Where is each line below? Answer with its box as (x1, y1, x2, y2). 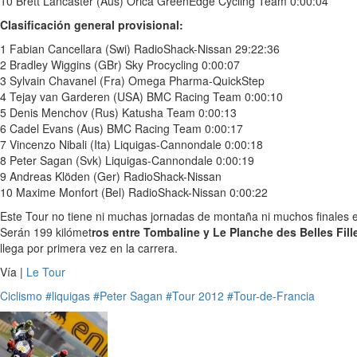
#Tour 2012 (166, 288, 224, 304)
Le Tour (26, 264, 65, 280)
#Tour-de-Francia (227, 288, 315, 304)
